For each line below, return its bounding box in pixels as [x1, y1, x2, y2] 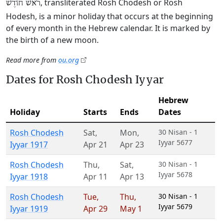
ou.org [58, 55, 79, 65]
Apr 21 [83, 139, 108, 150]
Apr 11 [83, 171, 108, 182]
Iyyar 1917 [10, 139, 48, 150]
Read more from [6, 55, 58, 65]
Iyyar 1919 [10, 203, 48, 214]
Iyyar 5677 [158, 138, 192, 147]
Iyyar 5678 [158, 170, 192, 179]
